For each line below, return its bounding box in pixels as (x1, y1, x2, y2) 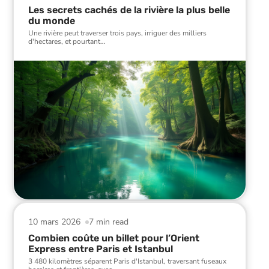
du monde (28, 14, 75, 26)
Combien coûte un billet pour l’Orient (28, 232, 199, 244)
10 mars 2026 (28, 216, 80, 228)
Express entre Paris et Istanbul (28, 243, 173, 255)
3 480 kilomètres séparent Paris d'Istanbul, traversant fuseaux (28, 256, 226, 267)
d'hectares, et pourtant (28, 36, 100, 46)
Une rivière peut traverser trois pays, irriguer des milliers (28, 28, 207, 38)
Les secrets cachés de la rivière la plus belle (28, 4, 230, 16)
